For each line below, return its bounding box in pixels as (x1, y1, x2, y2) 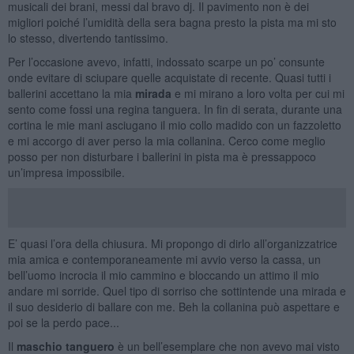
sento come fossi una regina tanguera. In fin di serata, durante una (7, 100, 342, 117)
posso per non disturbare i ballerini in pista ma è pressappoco (7, 148, 316, 164)
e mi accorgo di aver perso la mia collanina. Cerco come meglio (7, 132, 326, 149)
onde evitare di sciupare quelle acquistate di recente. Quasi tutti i (7, 69, 331, 85)
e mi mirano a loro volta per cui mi (171, 85, 345, 101)
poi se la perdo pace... (7, 314, 122, 330)
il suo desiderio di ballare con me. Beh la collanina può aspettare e (7, 298, 340, 314)
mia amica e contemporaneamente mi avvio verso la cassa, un (7, 250, 321, 267)
